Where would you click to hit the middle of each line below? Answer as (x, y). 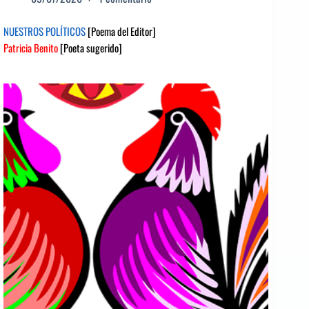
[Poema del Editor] (122, 31)
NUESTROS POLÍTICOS (46, 31)
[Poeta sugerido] (90, 47)
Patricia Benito (31, 47)
